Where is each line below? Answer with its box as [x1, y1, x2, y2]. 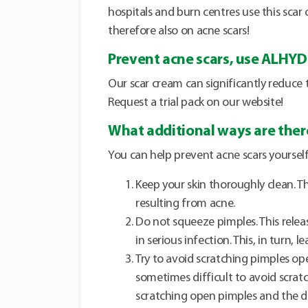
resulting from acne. [135, 197, 235, 211]
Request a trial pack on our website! [108, 96, 284, 110]
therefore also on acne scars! [108, 25, 250, 38]
